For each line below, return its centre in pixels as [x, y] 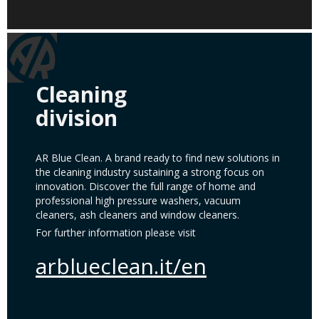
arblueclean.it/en [121, 266]
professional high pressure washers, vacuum [138, 200]
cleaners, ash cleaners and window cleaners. [137, 214]
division [77, 117]
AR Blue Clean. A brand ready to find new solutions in [158, 157]
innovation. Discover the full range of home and [146, 186]
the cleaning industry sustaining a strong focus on [150, 172]
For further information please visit [116, 232]
